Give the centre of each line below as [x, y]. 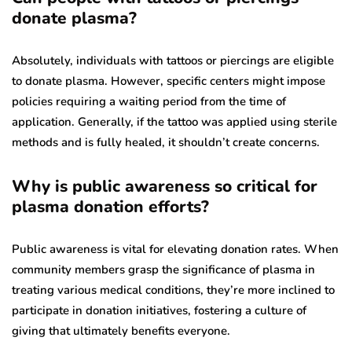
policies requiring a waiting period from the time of [149, 101]
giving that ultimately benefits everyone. [121, 330]
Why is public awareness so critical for [165, 186]
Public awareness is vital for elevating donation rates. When [175, 249]
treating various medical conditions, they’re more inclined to [173, 290]
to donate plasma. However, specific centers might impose [169, 81]
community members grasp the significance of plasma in [163, 269]
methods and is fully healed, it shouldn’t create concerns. [166, 142]
